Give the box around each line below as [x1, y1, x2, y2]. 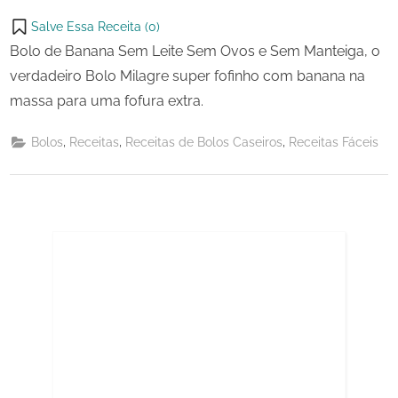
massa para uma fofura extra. [10, 92, 203, 109]
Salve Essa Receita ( [31, 19, 148, 34]
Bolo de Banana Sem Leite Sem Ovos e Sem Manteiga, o [10, 42, 380, 60]
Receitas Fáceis [289, 135, 379, 150]
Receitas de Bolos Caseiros [125, 135, 283, 150]
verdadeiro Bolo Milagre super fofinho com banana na [10, 67, 365, 84]
